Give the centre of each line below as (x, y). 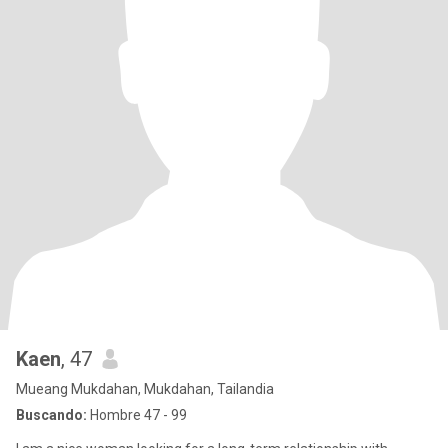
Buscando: (51, 415)
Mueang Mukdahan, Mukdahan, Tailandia (145, 389)
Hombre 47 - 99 (137, 415)
